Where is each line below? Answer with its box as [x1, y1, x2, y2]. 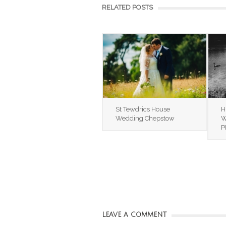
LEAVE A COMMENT [102, 211, 166, 219]
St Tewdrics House [116, 105, 170, 114]
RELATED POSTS [102, 3, 153, 11]
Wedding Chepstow [116, 115, 175, 123]
